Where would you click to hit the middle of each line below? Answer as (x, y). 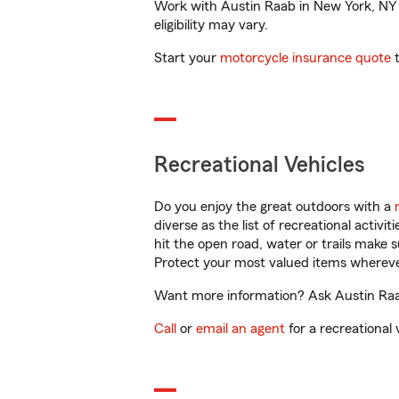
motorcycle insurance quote (305, 58)
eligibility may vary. (211, 25)
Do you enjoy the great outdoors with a (274, 207)
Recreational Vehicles (260, 165)
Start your (187, 58)
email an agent (240, 329)
